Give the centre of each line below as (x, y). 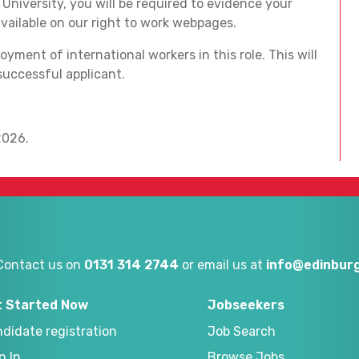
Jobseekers (246, 305)
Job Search (242, 331)
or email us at (222, 264)
